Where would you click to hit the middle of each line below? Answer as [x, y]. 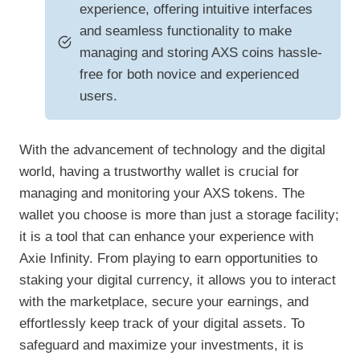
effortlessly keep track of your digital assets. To [162, 324]
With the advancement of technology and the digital [172, 150]
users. [98, 96]
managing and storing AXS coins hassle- [201, 53]
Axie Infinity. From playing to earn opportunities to [168, 259]
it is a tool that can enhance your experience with [166, 237]
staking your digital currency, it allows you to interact [178, 280]
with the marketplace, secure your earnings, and [164, 302]
